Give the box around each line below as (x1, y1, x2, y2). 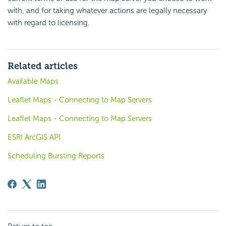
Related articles (8, 61, 78, 72)
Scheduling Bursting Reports (8, 151, 104, 161)
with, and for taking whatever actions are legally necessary (8, 6, 207, 16)
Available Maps (8, 77, 59, 86)
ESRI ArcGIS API (8, 133, 61, 142)
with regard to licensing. (8, 18, 90, 28)
